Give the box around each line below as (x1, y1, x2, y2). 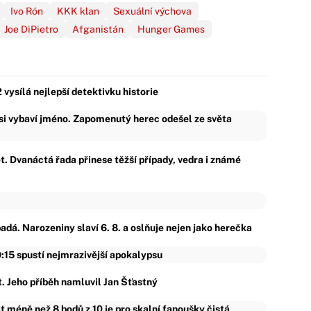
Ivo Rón (10, 6, 43, 17)
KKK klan (57, 6, 99, 17)
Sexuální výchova (113, 6, 192, 17)
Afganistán (72, 24, 124, 35)
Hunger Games (137, 24, 205, 35)
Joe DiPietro (4, 24, 58, 35)
